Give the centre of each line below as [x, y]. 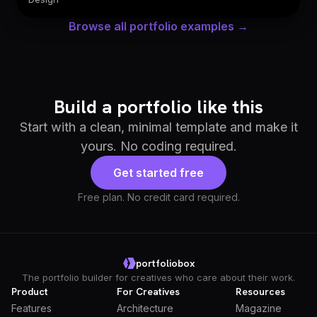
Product [30, 291]
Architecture [145, 308]
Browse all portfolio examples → [158, 26]
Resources [260, 291]
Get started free [158, 172]
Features [31, 308]
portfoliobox [165, 263]
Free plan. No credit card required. [158, 197]
